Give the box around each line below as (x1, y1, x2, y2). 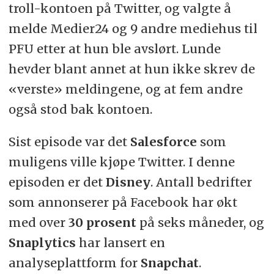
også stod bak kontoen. (8, 102, 155, 117)
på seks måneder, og (136, 215, 264, 231)
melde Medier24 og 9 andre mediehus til (8, 21, 257, 37)
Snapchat (140, 255, 199, 271)
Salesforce (130, 134, 197, 150)
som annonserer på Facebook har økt (8, 194, 237, 210)
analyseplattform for (8, 255, 141, 271)
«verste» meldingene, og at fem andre (8, 81, 243, 97)
